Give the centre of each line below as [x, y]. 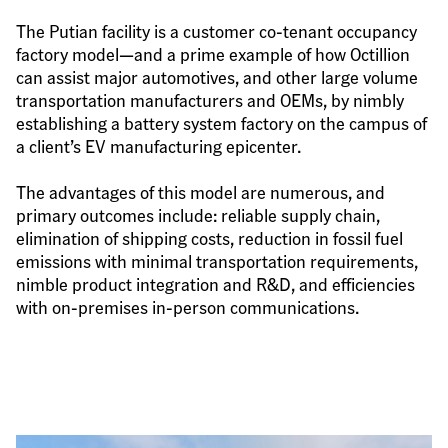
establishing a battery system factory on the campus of [221, 122]
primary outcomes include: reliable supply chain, [198, 215]
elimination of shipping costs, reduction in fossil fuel [209, 238]
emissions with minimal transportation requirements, [217, 261]
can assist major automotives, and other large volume [217, 76]
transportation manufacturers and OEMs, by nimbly [210, 99]
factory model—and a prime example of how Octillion [213, 53]
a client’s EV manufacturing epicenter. [158, 145]
